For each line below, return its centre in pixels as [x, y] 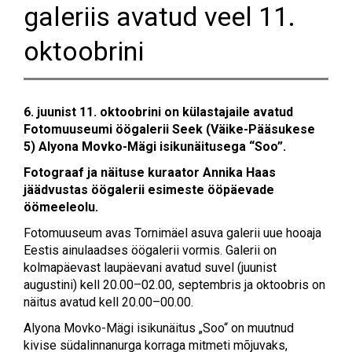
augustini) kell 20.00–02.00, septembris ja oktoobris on [174, 284]
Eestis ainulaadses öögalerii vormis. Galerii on [150, 250]
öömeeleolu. [61, 207]
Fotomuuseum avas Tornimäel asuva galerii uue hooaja [172, 233]
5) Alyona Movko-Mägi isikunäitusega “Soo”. [155, 146]
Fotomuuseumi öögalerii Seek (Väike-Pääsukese [169, 129]
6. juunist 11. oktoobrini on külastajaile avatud [158, 112]
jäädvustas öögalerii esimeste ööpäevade [149, 189]
